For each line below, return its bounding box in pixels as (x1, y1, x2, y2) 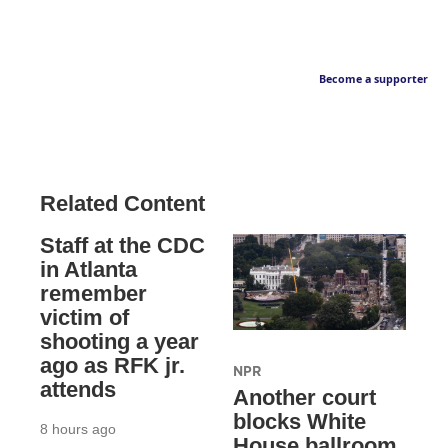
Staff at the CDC (40, 232, 205, 258)
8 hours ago (40, 420, 116, 437)
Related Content (40, 190, 205, 216)
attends (40, 376, 116, 402)
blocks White (232, 408, 366, 434)
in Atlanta (40, 256, 137, 282)
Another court (232, 384, 376, 410)
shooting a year (40, 328, 199, 354)
